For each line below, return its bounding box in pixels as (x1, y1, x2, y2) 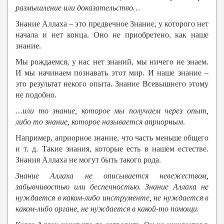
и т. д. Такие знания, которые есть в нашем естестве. (15, 144, 208, 153)
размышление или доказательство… (15, 3, 140, 12)
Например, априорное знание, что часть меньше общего (15, 133, 208, 142)
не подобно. (15, 90, 56, 99)
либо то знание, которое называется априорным (15, 117, 183, 126)
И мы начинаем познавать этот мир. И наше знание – (15, 68, 208, 77)
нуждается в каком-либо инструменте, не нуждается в (15, 193, 208, 202)
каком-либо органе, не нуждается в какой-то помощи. (15, 204, 199, 213)
